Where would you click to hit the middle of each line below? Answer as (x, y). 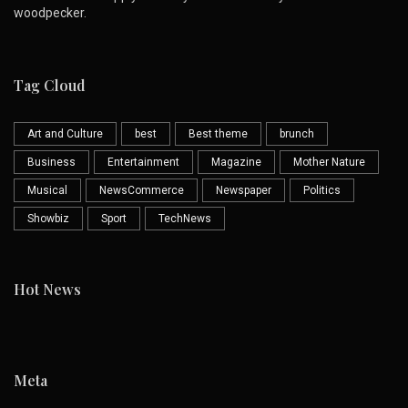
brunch (297, 134)
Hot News (47, 290)
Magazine (236, 163)
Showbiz (48, 219)
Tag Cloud (50, 86)
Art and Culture (65, 134)
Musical (47, 191)
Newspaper (244, 191)
